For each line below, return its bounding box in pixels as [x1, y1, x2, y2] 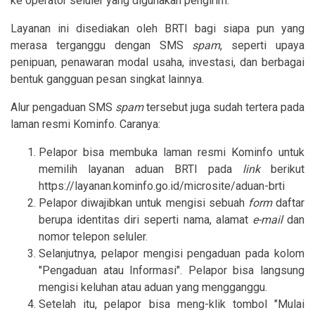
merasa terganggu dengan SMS [11, 38, 184, 52]
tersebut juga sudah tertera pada [143, 100, 304, 114]
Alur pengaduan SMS [11, 100, 115, 114]
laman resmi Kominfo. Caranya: [11, 117, 160, 131]
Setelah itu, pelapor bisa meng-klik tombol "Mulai [39, 297, 304, 311]
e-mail [247, 212, 288, 226]
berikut [260, 162, 304, 176]
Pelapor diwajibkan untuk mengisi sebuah [39, 195, 245, 210]
